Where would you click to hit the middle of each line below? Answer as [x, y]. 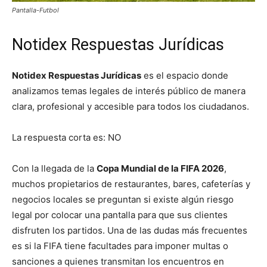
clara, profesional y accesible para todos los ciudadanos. [131, 106]
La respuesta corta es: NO [66, 137]
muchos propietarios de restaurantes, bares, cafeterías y [131, 184]
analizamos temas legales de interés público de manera [129, 91]
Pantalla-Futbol [35, 10]
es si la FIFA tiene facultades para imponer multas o [120, 246]
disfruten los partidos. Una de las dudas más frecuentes [130, 230]
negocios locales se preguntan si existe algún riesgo [123, 199]
